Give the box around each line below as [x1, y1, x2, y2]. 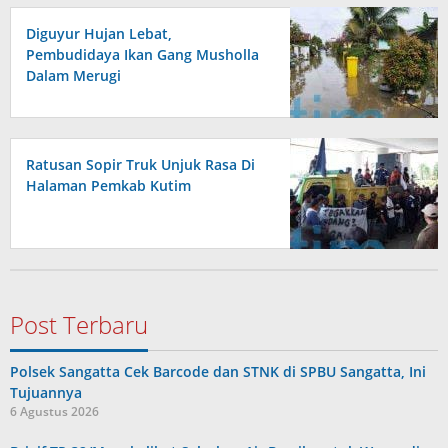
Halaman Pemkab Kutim [26, 176, 191, 196]
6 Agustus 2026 [10, 403, 99, 421]
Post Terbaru [10, 308, 148, 342]
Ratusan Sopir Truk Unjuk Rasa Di [26, 155, 255, 175]
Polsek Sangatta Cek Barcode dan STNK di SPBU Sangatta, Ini [10, 362, 426, 382]
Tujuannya [10, 383, 82, 403]
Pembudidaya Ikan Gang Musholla [26, 45, 259, 65]
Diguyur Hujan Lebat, [26, 24, 172, 44]
